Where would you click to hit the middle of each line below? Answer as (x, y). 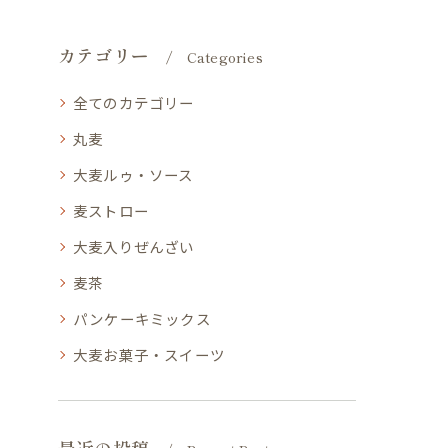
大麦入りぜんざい (134, 246)
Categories (224, 57)
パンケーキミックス (142, 318)
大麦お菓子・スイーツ (149, 354)
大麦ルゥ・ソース (133, 174)
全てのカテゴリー (134, 102)
